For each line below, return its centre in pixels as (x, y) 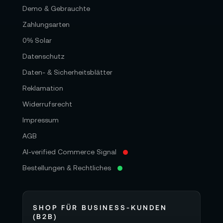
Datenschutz (44, 56)
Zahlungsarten (46, 25)
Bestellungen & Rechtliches (67, 168)
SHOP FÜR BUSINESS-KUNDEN (100, 208)
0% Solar (37, 41)
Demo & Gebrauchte (56, 9)
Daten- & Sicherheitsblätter (67, 72)
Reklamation (43, 88)
